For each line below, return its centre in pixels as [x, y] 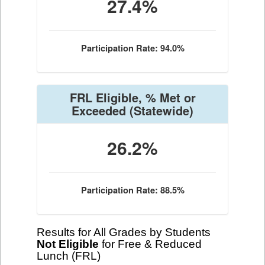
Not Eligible [68, 244]
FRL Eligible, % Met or [132, 97]
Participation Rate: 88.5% [132, 190]
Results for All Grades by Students [124, 232]
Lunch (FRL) [69, 256]
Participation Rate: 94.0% [132, 48]
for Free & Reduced [150, 244]
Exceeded [99, 110]
